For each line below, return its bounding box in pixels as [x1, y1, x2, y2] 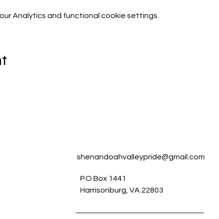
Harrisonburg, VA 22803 [80, 186, 164, 194]
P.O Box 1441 [80, 175, 128, 182]
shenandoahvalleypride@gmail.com [77, 153, 205, 161]
